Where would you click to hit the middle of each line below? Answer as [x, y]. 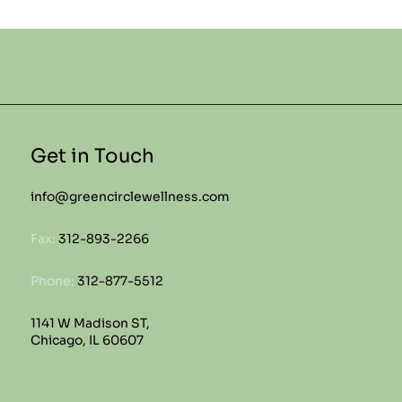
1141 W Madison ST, [90, 323]
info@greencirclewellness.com [130, 196]
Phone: [52, 280]
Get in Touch [92, 156]
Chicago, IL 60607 [87, 340]
